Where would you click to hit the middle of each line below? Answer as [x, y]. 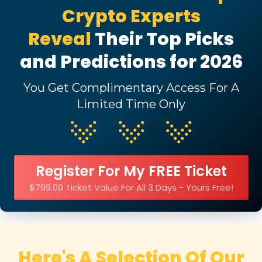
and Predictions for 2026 [131, 62]
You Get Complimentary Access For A [131, 87]
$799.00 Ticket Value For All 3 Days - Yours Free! [131, 187]
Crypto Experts [131, 16]
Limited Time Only [131, 104]
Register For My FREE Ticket [131, 171]
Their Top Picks [164, 39]
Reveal [61, 39]
